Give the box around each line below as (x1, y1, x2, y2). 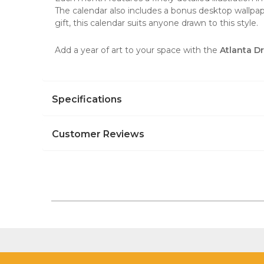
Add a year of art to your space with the (55, 45, 220, 55)
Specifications (52, 94, 122, 105)
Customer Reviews (52, 128, 144, 140)
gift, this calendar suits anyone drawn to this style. (55, 18, 258, 28)
